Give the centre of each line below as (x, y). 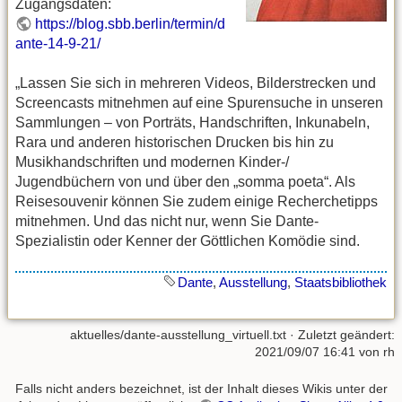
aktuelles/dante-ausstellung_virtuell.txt (178, 334)
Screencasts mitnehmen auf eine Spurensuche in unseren (199, 103)
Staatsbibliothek (341, 283)
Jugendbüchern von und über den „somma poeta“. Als (185, 182)
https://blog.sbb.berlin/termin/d (131, 23)
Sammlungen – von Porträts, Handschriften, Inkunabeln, (192, 123)
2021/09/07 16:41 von (319, 351)
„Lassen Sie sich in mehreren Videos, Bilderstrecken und (196, 83)
